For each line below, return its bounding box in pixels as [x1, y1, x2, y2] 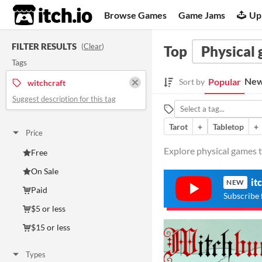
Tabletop [213, 121, 244, 132]
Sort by [179, 77, 205, 87]
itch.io [12, 4, 64, 27]
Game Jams [178, 9, 226, 20]
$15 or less [31, 222, 70, 232]
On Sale [31, 166, 58, 176]
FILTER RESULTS [12, 41, 77, 51]
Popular [208, 76, 241, 87]
